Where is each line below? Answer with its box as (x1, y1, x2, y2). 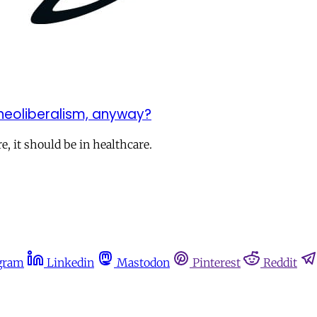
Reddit (263, 255, 297, 270)
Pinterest (192, 255, 241, 270)
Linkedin (47, 255, 94, 270)
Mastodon (117, 255, 170, 270)
